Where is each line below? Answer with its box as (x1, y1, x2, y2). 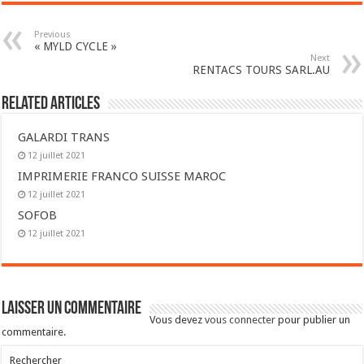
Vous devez (149, 314, 206, 326)
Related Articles (2, 95, 101, 114)
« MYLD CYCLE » (34, 40, 118, 53)
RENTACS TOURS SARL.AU (192, 63, 330, 76)
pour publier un (275, 314, 351, 326)
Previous (34, 29, 71, 40)
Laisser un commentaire (2, 300, 142, 318)
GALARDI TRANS (18, 130, 110, 145)
